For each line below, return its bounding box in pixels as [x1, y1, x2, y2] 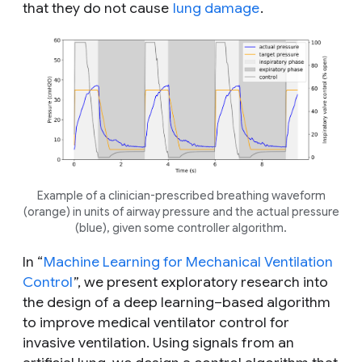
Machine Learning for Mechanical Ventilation [44, 252, 333, 271]
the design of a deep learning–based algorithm [23, 293, 330, 311]
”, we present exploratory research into [74, 272, 328, 291]
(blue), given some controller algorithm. [75, 220, 287, 235]
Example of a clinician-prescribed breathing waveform [36, 187, 326, 203]
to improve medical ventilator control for [23, 313, 289, 331]
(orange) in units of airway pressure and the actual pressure [23, 204, 339, 219]
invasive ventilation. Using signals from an [23, 333, 294, 351]
